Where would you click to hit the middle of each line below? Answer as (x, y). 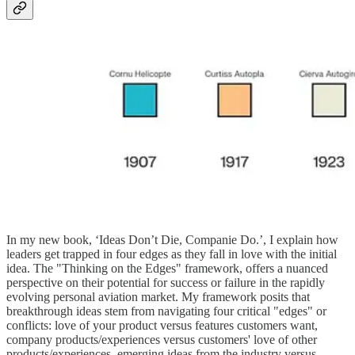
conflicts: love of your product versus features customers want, (162, 325)
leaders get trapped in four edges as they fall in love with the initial (172, 254)
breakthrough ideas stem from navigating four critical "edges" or (166, 311)
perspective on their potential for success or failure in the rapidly (166, 282)
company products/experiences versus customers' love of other (162, 339)
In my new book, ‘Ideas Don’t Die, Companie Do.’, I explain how (172, 239)
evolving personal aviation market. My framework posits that (158, 296)
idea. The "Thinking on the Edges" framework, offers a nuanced (167, 268)
